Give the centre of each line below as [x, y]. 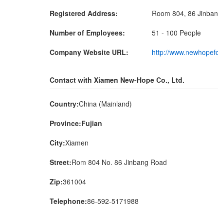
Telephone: [68, 201]
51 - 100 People [176, 33]
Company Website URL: [89, 52]
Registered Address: [84, 13]
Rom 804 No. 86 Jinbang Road [119, 162]
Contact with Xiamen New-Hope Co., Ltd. [117, 80]
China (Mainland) [105, 104]
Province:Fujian [76, 123]
